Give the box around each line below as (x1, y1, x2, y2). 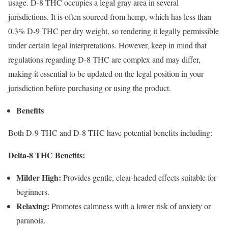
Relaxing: (16, 199, 49, 212)
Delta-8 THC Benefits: (8, 149, 85, 161)
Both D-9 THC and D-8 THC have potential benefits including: (8, 127, 212, 138)
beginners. (16, 186, 49, 197)
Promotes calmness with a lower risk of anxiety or (49, 200, 211, 211)
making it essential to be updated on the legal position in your (8, 68, 204, 79)
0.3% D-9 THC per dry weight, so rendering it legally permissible (8, 25, 219, 36)
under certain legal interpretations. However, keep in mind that (8, 39, 207, 50)
